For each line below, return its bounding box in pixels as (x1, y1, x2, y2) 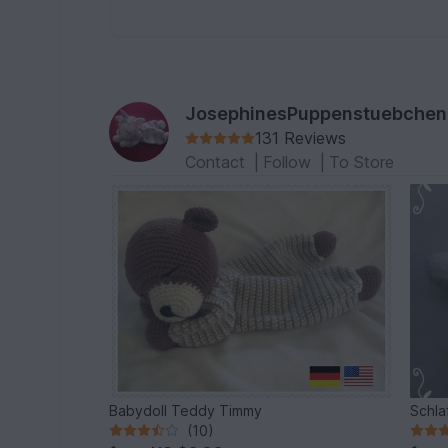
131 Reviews (255, 128, 347, 149)
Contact (185, 152, 251, 173)
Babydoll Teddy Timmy (109, 401, 263, 419)
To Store (329, 152, 395, 173)
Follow (263, 152, 317, 173)
